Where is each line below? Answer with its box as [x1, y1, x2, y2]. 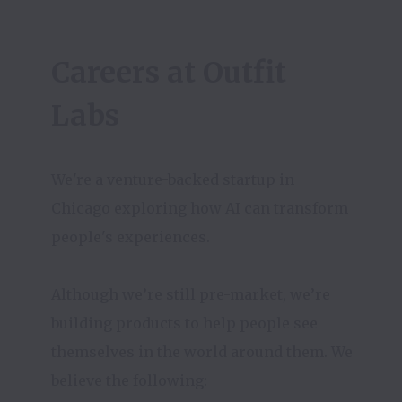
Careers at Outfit [51, 55, 286, 91]
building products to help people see [51, 314, 318, 332]
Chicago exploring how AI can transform [51, 199, 348, 217]
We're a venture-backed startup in [51, 170, 294, 188]
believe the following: [51, 371, 207, 389]
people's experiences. [51, 228, 214, 246]
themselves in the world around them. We [51, 343, 353, 361]
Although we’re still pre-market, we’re [51, 285, 330, 303]
